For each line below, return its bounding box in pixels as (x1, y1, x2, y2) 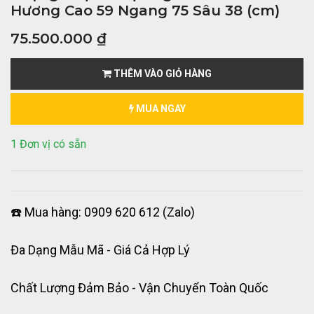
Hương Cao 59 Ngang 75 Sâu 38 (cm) (11, 1, 280, 19)
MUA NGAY (133, 102, 186, 114)
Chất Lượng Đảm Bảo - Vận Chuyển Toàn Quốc (11, 280, 268, 295)
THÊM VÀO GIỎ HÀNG (111, 67, 212, 79)
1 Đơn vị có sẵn (11, 137, 86, 151)
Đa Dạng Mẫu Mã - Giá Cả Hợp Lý (11, 242, 190, 257)
